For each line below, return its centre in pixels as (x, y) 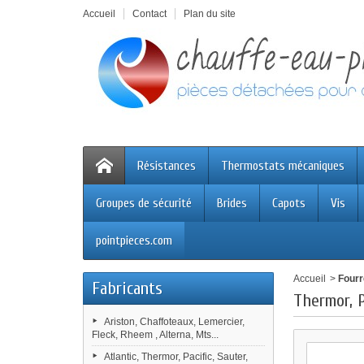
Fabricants (127, 288)
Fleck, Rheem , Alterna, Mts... (155, 335)
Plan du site (210, 14)
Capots (289, 203)
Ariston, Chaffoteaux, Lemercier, (174, 322)
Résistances (167, 166)
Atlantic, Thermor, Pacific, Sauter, (176, 357)
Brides (232, 203)
